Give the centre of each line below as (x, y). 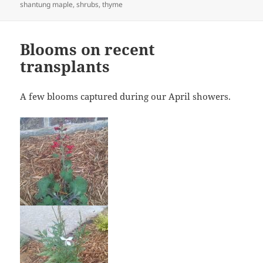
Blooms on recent (88, 50)
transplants (65, 67)
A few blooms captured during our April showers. (126, 97)
